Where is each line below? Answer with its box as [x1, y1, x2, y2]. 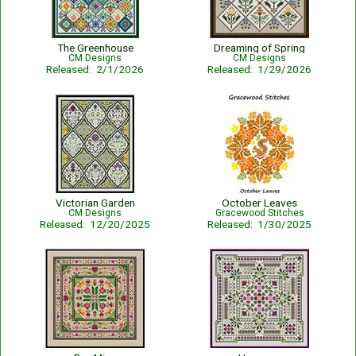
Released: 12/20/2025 [40, 218, 150, 230]
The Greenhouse [56, 41, 133, 54]
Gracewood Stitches [215, 207, 304, 219]
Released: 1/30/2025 [207, 218, 311, 230]
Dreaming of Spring [214, 41, 305, 54]
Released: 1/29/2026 [207, 63, 311, 75]
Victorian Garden [55, 196, 135, 209]
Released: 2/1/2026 [46, 63, 144, 75]
